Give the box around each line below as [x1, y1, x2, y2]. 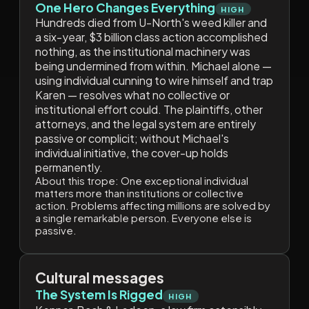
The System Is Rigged [34, 287, 163, 303]
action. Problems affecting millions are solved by [34, 199, 270, 212]
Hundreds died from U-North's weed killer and [34, 15, 267, 30]
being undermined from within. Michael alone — [34, 59, 272, 74]
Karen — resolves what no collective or [34, 88, 230, 103]
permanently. [34, 160, 103, 175]
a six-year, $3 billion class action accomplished [34, 30, 268, 45]
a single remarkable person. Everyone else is [34, 212, 252, 225]
